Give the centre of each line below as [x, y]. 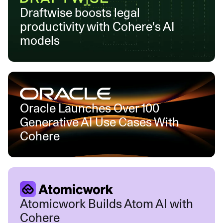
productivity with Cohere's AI [97, 26]
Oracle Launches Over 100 [90, 108]
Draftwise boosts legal [80, 12]
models [40, 40]
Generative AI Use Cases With [100, 122]
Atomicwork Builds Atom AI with [107, 204]
